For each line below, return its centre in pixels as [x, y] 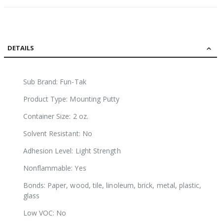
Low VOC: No [45, 213]
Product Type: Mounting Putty [71, 99]
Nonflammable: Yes [55, 168]
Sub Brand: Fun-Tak [55, 82]
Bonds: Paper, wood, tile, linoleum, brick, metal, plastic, [112, 185]
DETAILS [21, 48]
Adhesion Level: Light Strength [72, 151]
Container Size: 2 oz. [55, 116]
